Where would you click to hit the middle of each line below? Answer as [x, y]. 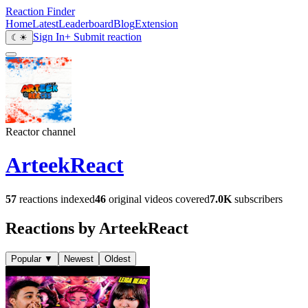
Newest [79, 258]
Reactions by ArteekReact [97, 228]
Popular [26, 258]
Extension [156, 24]
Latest [45, 24]
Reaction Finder [40, 11]
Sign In [49, 37]
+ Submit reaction [103, 37]
